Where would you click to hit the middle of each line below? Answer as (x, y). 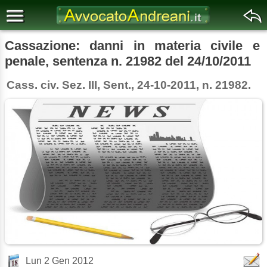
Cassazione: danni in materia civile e (132, 46)
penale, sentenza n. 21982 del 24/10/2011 (128, 61)
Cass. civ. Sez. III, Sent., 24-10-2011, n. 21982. (129, 85)
